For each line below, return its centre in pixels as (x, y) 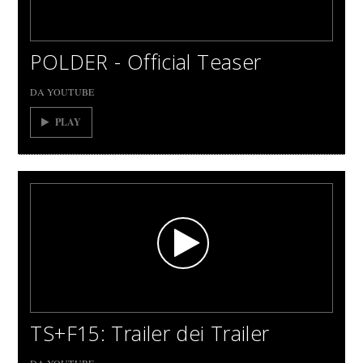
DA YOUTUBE (62, 92)
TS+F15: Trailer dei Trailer (150, 333)
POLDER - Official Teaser (146, 62)
